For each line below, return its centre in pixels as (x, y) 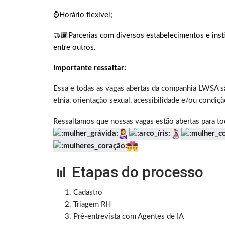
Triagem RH (92, 204)
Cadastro (88, 192)
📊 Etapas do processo (128, 172)
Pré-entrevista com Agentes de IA (129, 216)
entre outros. (75, 48)
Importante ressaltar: (90, 68)
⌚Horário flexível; (83, 15)
